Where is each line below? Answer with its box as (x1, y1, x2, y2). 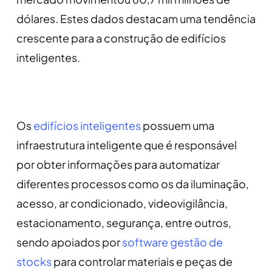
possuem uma (140, 118, 214, 133)
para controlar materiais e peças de (51, 254, 233, 269)
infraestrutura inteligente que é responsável (16, 138, 237, 152)
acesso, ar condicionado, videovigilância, (16, 196, 228, 211)
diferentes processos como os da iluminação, (16, 177, 249, 191)
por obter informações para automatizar (16, 157, 220, 172)
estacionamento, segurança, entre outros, (16, 216, 231, 230)
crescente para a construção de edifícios (16, 31, 226, 46)
